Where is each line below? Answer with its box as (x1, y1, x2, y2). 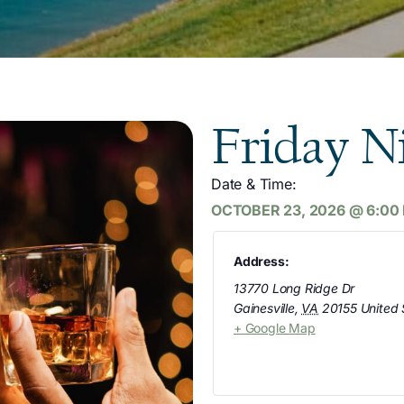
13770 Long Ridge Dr (234, 280, 355, 297)
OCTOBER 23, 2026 (211, 201, 345, 220)
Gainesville (234, 300, 295, 317)
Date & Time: (211, 175, 297, 194)
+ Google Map (234, 320, 316, 336)
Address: (234, 253, 289, 270)
